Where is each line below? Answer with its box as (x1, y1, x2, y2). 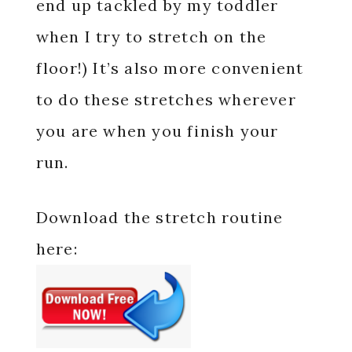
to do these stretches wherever (35, 90, 296, 110)
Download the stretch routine (35, 207, 284, 228)
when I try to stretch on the (35, 27, 267, 47)
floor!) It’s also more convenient (35, 58, 304, 79)
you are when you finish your (35, 121, 279, 141)
